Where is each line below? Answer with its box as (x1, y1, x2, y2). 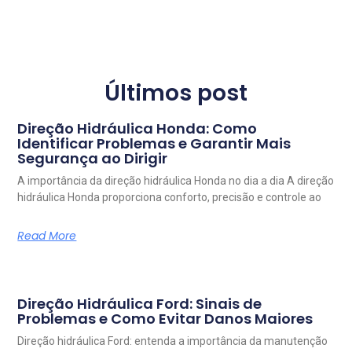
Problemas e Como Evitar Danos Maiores (17, 308, 313, 328)
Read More (17, 227, 77, 244)
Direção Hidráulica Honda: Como (17, 118, 258, 138)
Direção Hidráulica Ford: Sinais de (17, 293, 262, 313)
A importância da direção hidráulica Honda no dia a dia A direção (17, 174, 335, 187)
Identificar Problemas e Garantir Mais (17, 133, 291, 153)
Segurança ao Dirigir (17, 148, 168, 168)
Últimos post (104, 77, 247, 108)
